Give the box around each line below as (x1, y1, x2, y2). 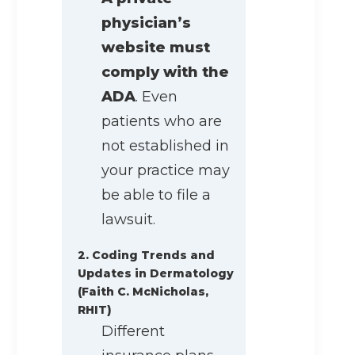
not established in (101, 137, 229, 155)
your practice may (101, 162, 230, 180)
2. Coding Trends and (78, 248, 215, 263)
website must (101, 39, 210, 57)
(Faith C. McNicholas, (78, 284, 208, 300)
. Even (136, 88, 177, 106)
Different (101, 323, 165, 341)
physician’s (101, 14, 191, 32)
